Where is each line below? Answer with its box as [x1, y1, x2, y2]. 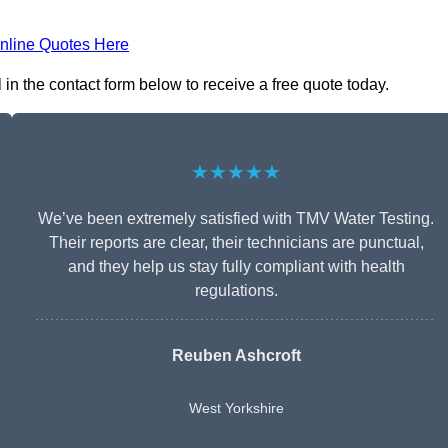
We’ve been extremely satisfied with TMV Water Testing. [38, 210, 434, 228]
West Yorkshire [188, 400, 284, 417]
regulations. [194, 282, 278, 300]
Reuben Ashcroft [171, 347, 301, 365]
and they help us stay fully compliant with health [67, 258, 405, 276]
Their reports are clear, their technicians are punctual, [48, 234, 424, 252]
